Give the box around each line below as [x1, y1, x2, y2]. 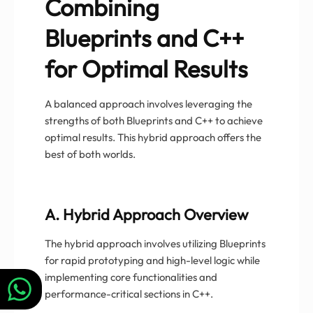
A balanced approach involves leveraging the [45, 96, 252, 110]
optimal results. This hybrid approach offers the [45, 130, 261, 144]
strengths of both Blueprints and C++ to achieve [45, 113, 263, 127]
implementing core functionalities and [45, 270, 217, 284]
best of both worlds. [45, 147, 136, 161]
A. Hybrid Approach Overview [45, 204, 249, 224]
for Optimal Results [45, 53, 248, 84]
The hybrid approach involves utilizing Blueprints [45, 236, 265, 250]
